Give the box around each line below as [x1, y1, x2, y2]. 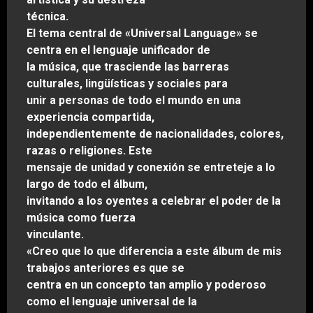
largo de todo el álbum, [27, 177, 147, 191]
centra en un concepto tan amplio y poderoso [27, 278, 266, 292]
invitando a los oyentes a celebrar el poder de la [27, 194, 281, 208]
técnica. [27, 10, 68, 24]
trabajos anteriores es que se [27, 261, 184, 275]
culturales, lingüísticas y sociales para [27, 77, 228, 91]
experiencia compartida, [27, 110, 154, 124]
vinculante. [27, 228, 84, 242]
